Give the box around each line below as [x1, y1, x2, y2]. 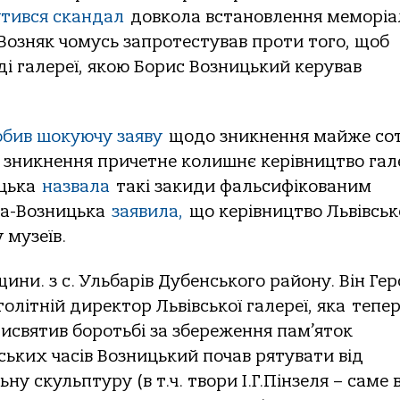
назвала [42, 176, 110, 196]
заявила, [112, 201, 183, 221]
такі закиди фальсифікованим [110, 176, 371, 196]
